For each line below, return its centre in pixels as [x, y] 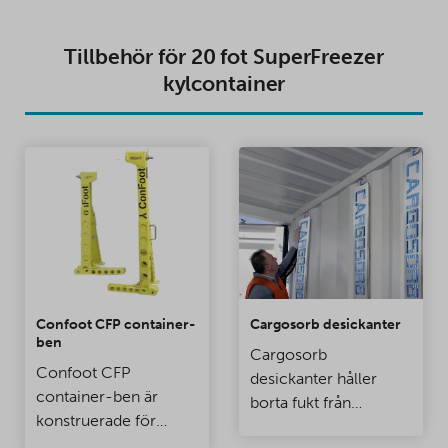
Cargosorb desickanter [325, 324]
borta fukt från [300, 403]
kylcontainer [224, 83]
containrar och [302, 427]
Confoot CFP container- [115, 324]
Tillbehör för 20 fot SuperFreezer [224, 56]
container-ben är [96, 397]
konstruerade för [95, 421]
